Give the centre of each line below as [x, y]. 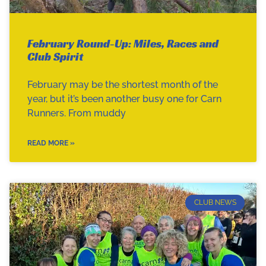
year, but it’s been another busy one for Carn [124, 99]
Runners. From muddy [77, 113]
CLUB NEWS [215, 203]
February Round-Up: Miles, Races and [123, 44]
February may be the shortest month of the [123, 85]
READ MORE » [51, 143]
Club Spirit [55, 57]
